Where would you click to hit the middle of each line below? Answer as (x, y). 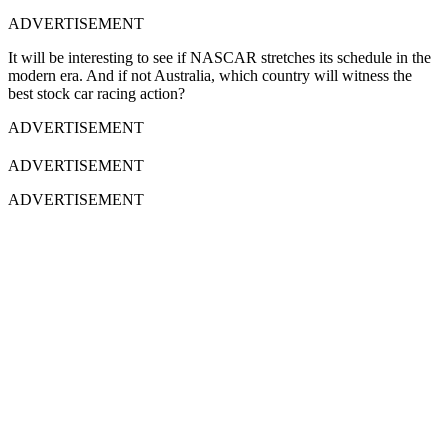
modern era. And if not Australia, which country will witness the (210, 76)
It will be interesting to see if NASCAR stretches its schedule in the (219, 58)
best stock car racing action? (96, 94)
